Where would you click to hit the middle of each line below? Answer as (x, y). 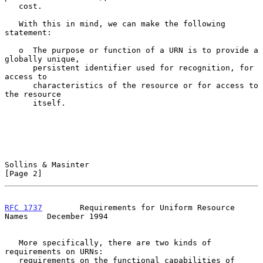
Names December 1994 (56, 216)
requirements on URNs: (54, 251)
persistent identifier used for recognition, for (19, 68)
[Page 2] (23, 173)
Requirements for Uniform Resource (139, 207)
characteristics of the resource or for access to (19, 85)
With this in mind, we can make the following (12, 23)
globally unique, (42, 59)
